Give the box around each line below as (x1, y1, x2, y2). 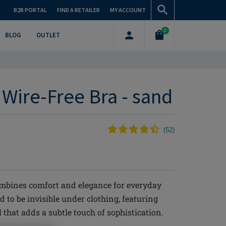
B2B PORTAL (14, 6, 47, 14)
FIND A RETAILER (57, 6, 100, 14)
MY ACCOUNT (110, 6, 146, 14)
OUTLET (36, 31, 60, 39)
